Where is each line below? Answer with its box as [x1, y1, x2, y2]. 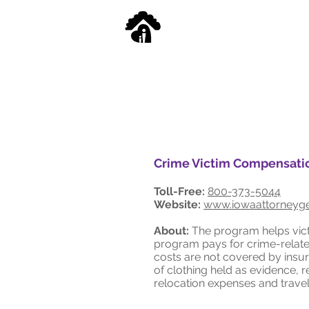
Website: [154, 198, 201, 211]
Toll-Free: [154, 185, 205, 198]
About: [154, 224, 189, 237]
